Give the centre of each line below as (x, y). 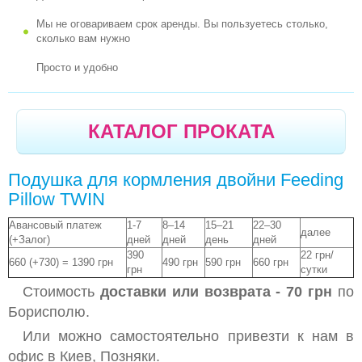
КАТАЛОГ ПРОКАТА (181, 131)
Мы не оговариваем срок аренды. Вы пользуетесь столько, (182, 24)
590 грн (223, 262)
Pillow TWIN (57, 199)
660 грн (271, 262)
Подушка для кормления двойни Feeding (176, 180)
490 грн (180, 262)
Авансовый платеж (55, 225)
